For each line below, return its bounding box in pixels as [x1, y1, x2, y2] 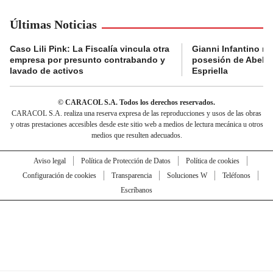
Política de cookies [185, 157, 239, 166]
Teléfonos [222, 171, 250, 180]
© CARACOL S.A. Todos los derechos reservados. [58, 98, 215, 107]
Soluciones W [166, 171, 207, 180]
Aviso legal [33, 157, 66, 166]
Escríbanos [121, 186, 152, 195]
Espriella [192, 66, 228, 76]
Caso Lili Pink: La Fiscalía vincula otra [10, 44, 169, 54]
